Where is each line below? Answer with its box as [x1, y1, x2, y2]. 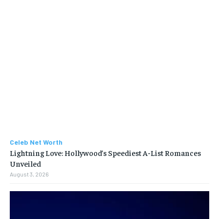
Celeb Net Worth [10, 138, 63, 147]
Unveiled [10, 158, 41, 169]
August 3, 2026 [10, 171, 49, 178]
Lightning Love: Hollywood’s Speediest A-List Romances [10, 148, 201, 158]
